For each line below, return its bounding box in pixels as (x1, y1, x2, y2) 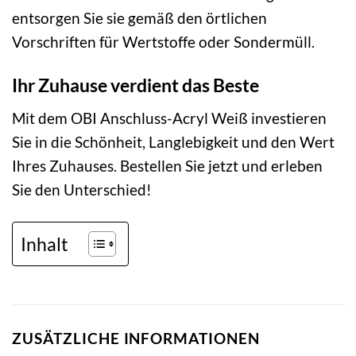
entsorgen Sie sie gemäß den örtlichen (12, 9, 267, 28)
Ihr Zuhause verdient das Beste (12, 74, 259, 97)
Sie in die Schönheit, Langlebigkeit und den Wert (12, 132, 335, 151)
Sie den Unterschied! (12, 180, 152, 199)
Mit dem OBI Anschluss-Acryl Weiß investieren (12, 108, 327, 127)
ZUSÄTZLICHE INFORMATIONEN (12, 328, 260, 347)
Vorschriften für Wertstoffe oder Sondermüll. (12, 33, 315, 52)
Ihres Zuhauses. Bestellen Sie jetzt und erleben (12, 156, 323, 175)
